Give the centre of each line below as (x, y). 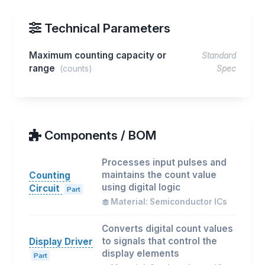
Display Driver (61, 241)
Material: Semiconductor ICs (168, 202)
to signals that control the (159, 241)
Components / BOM (99, 135)
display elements (140, 253)
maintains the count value (159, 175)
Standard (219, 56)
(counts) (76, 69)
